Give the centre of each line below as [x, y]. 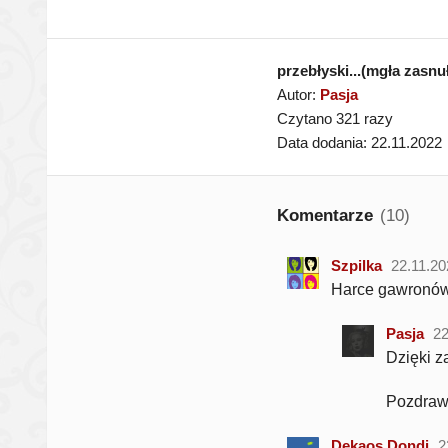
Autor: [298, 94]
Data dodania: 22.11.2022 [359, 142]
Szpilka [356, 265]
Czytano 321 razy [335, 118]
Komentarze [327, 215]
